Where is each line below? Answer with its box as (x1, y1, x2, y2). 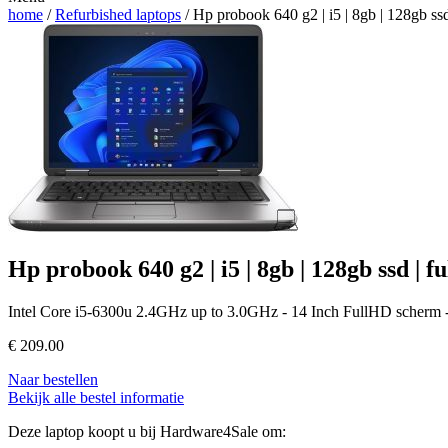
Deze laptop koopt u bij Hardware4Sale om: (8, 423, 286, 441)
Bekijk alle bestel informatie (8, 389, 184, 407)
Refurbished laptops (55, 6, 181, 24)
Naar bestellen (8, 371, 98, 389)
